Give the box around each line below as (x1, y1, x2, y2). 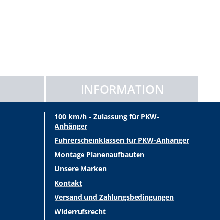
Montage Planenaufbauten (55, 150, 144, 159)
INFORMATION (80, 81, 164, 97)
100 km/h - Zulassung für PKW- (55, 112, 159, 121)
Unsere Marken (55, 164, 107, 173)
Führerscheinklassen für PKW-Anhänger (55, 136, 189, 145)
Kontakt (55, 178, 82, 188)
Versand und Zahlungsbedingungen (55, 192, 174, 202)
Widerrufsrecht (55, 207, 106, 216)
